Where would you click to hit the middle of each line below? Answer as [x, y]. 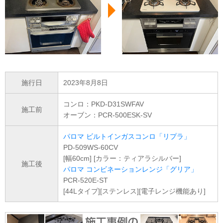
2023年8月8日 [86, 83]
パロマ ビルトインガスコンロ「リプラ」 [127, 137]
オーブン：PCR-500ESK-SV [108, 115]
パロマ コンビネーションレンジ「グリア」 [130, 169]
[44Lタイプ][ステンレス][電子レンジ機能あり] [134, 191]
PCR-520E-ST [86, 180]
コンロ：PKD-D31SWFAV [104, 104]
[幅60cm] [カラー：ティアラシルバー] [122, 159]
